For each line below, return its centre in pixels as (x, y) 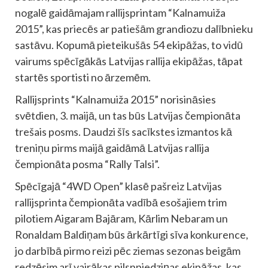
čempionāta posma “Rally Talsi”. (87, 164)
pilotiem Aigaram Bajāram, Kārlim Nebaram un (121, 218)
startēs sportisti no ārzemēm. (83, 77)
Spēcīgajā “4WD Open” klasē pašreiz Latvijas (118, 186)
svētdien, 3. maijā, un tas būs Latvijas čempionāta (128, 115)
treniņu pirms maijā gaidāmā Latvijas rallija (112, 147)
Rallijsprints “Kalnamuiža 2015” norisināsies (115, 99)
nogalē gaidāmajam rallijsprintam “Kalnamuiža (120, 12)
